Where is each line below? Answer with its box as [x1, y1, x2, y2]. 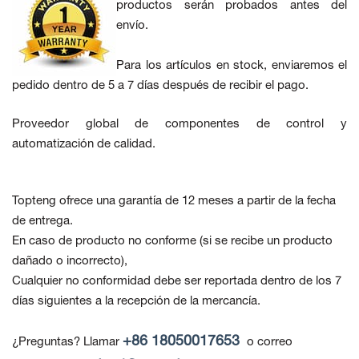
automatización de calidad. [12, 138, 155, 150]
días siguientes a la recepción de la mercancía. [12, 295, 260, 307]
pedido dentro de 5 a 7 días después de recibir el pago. [12, 79, 309, 91]
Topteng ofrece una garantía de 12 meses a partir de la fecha [12, 195, 336, 207]
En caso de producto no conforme [12, 235, 200, 247]
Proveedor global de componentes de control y [12, 118, 347, 130]
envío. [116, 19, 148, 31]
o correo [244, 336, 292, 348]
